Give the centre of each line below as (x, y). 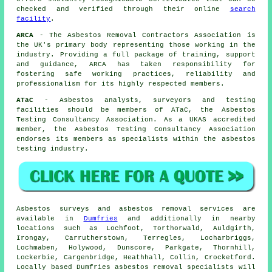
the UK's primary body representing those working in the (136, 45)
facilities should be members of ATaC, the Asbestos (136, 110)
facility (34, 19)
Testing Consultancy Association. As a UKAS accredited (136, 119)
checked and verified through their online (123, 9)
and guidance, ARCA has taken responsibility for (136, 64)
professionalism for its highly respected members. (121, 83)
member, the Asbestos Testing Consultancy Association (136, 129)
